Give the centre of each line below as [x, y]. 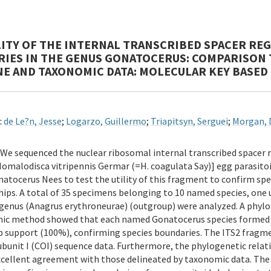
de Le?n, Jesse [33, 121]
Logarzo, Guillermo [106, 121]
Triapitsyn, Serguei [189, 121]
